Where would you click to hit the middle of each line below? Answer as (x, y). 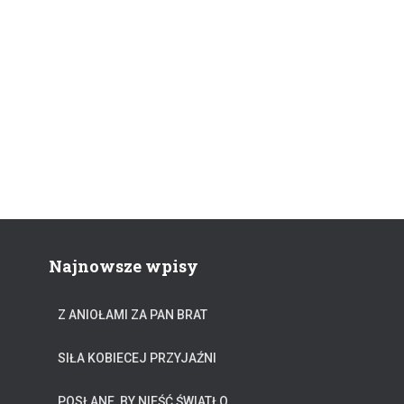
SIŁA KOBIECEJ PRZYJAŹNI (137, 358)
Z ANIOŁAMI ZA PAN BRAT (133, 315)
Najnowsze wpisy (124, 266)
